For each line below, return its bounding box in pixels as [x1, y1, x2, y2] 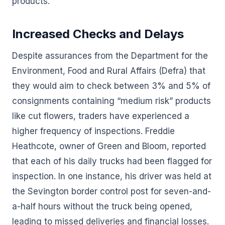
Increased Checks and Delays [12, 27, 184, 41]
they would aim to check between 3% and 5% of [12, 81, 210, 91]
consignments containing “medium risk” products [12, 96, 211, 106]
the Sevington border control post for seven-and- [12, 186, 211, 196]
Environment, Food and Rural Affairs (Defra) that [12, 66, 205, 76]
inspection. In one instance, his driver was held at [12, 171, 211, 181]
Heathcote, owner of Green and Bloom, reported [12, 141, 206, 151]
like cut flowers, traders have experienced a [12, 111, 189, 121]
